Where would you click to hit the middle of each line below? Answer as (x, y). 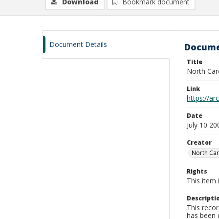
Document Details (78, 44)
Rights (197, 171)
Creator (199, 142)
